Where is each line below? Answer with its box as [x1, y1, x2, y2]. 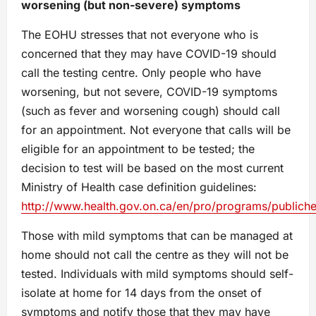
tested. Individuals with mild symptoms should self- [21, 267, 293, 281]
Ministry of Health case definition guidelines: [21, 180, 257, 195]
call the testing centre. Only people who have [21, 66, 261, 80]
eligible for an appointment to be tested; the [21, 142, 255, 157]
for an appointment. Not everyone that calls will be [21, 123, 291, 138]
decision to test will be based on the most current [21, 161, 284, 176]
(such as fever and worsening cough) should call [21, 104, 280, 119]
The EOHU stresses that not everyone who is [21, 28, 258, 42]
